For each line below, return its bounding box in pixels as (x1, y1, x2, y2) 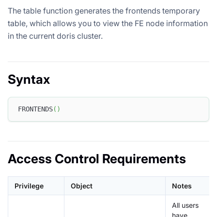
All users (172, 201, 199, 209)
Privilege (15, 181, 44, 190)
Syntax (8, 71, 50, 87)
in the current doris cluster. (8, 31, 103, 41)
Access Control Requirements (8, 151, 186, 166)
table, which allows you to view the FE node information (8, 18, 208, 28)
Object (71, 181, 93, 190)
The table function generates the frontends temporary (8, 5, 200, 15)
